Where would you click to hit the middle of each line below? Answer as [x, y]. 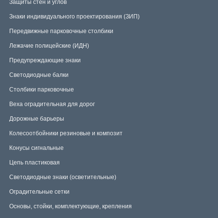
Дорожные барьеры [37, 119]
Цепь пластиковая [35, 163]
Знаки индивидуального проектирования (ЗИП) [74, 17]
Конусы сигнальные [36, 148]
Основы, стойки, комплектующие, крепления [71, 206]
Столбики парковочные [42, 90]
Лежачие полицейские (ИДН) [49, 46]
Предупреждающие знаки [45, 60]
